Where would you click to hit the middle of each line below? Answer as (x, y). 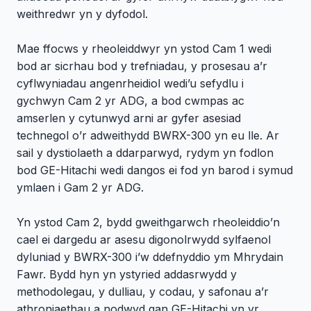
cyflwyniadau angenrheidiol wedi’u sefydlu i (130, 84)
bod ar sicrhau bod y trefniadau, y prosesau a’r (142, 66)
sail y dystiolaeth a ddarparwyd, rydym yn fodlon (145, 153)
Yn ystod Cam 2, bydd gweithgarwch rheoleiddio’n (148, 222)
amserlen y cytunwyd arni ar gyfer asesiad (129, 118)
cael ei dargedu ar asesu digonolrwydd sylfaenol (144, 240)
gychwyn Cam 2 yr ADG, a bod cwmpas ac (131, 101)
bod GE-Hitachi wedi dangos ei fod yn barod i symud (155, 170)
